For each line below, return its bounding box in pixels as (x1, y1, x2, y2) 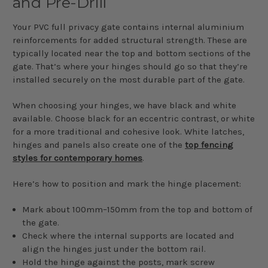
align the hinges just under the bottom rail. (22, 243, 206, 254)
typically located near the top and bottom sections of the (13, 47, 251, 59)
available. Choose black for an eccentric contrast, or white (13, 112, 255, 124)
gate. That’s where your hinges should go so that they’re (13, 60, 248, 72)
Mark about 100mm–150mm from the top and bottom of (22, 203, 253, 215)
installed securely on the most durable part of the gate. (13, 74, 245, 85)
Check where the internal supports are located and (22, 230, 235, 241)
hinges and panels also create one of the (13, 139, 185, 150)
